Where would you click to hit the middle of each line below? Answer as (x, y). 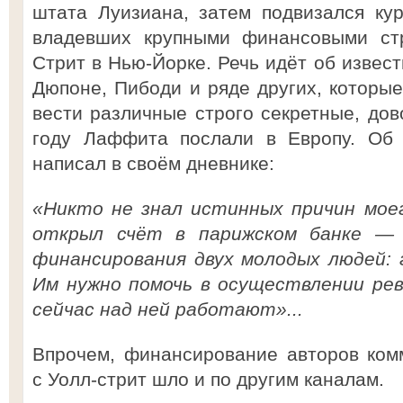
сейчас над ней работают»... (168, 309)
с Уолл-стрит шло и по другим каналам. (208, 379)
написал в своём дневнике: (153, 163)
